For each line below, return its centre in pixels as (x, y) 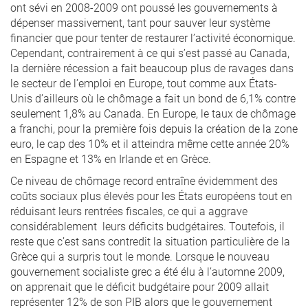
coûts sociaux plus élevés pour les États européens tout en (151, 196)
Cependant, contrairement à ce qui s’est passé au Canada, (150, 53)
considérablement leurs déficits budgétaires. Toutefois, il (147, 226)
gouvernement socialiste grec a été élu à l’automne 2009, (147, 271)
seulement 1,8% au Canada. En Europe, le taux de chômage (153, 113)
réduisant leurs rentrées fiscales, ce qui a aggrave (129, 211)
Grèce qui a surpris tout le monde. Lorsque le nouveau (140, 256)
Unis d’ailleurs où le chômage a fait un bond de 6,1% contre (153, 98)
